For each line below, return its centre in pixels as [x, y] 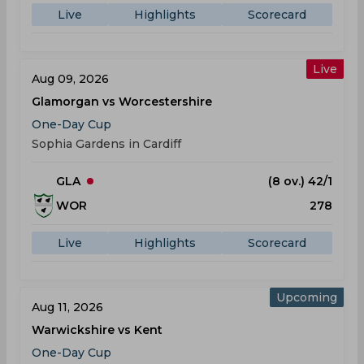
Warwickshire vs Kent [97, 330]
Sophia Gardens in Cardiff [106, 144]
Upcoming [307, 297]
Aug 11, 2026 [67, 307]
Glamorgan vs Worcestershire [122, 102]
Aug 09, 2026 [70, 79]
